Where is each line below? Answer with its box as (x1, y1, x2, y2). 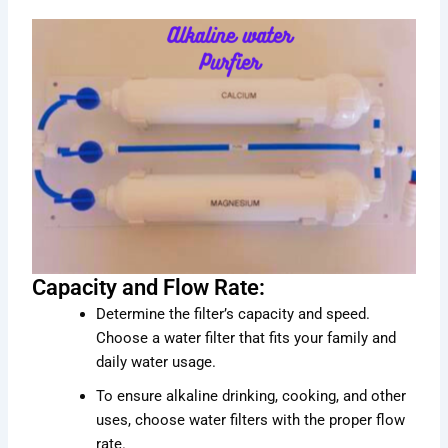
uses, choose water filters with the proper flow (96, 411, 406, 430)
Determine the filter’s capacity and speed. (96, 305, 371, 324)
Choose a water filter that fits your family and (96, 329, 397, 348)
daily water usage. (96, 353, 217, 372)
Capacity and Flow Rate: (32, 275, 266, 301)
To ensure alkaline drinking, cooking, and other (96, 387, 407, 406)
